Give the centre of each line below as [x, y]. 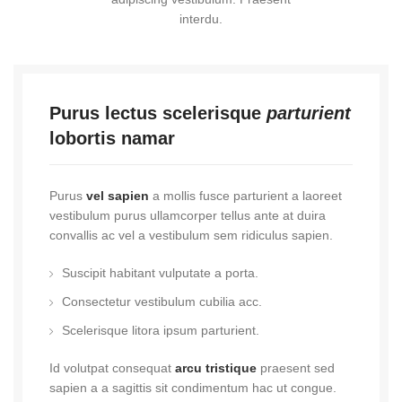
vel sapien [118, 196]
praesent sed [296, 368]
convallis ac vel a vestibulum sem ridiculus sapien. [191, 235]
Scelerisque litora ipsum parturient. [161, 330]
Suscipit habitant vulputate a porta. [160, 273]
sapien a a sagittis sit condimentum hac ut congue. [193, 388]
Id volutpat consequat [112, 368]
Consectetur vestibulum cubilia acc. [162, 301]
